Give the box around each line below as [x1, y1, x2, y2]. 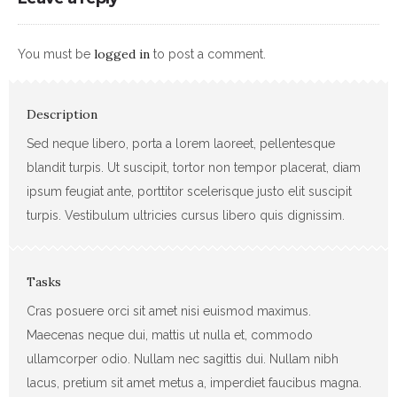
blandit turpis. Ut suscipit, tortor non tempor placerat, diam [27, 160, 361, 175]
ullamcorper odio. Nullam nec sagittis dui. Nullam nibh [27, 351, 339, 366]
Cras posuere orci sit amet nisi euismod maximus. [27, 303, 311, 318]
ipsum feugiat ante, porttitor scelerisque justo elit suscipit [27, 183, 352, 198]
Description [27, 105, 97, 122]
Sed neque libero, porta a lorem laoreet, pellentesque [27, 136, 335, 151]
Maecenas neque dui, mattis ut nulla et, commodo [27, 327, 313, 342]
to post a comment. [150, 47, 266, 61]
